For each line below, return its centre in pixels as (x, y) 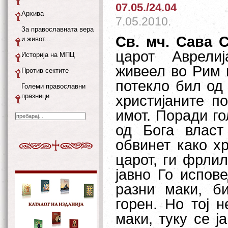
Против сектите (45, 70)
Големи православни (53, 86)
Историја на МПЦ (48, 55)
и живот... (36, 39)
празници (35, 96)
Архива (33, 13)
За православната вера (58, 29)
